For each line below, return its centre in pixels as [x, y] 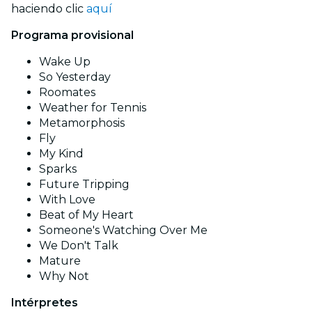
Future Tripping [84, 184]
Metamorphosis [82, 123]
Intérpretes [45, 302]
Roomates [67, 92]
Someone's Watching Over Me [123, 230]
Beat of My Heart [86, 214]
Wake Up [65, 61]
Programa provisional [72, 35]
